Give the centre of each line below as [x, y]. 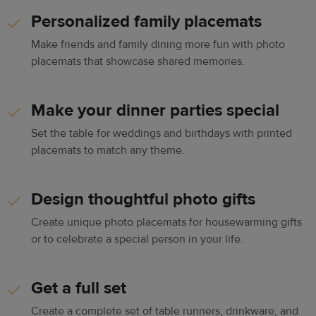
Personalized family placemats [146, 22]
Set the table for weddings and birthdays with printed [162, 134]
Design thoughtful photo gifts [143, 200]
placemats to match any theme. [108, 151]
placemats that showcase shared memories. [138, 62]
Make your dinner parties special [155, 111]
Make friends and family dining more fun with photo [158, 45]
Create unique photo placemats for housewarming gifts [166, 223]
